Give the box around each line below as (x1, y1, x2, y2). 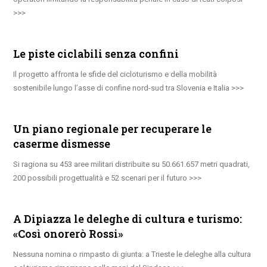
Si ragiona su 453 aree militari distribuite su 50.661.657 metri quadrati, (13, 159, 250, 169)
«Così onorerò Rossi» (13, 226, 123, 241)
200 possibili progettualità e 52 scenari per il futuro (13, 173, 188, 182)
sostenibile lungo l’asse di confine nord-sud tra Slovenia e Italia (13, 83, 230, 92)
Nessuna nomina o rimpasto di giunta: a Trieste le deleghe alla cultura (13, 249, 252, 259)
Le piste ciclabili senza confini (13, 46, 179, 61)
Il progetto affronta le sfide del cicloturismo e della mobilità (13, 69, 218, 79)
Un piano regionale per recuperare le (13, 121, 212, 136)
